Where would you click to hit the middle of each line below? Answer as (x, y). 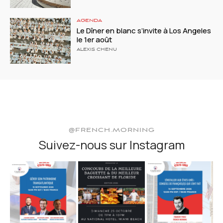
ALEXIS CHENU (97, 50)
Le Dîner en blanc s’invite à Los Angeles (144, 31)
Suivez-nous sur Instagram (111, 145)
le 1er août (95, 40)
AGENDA (90, 21)
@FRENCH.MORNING (111, 131)
